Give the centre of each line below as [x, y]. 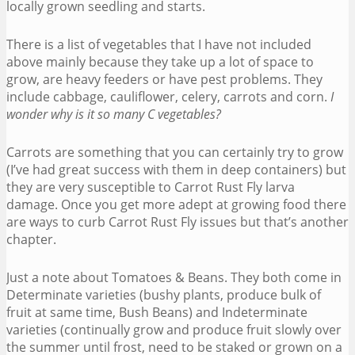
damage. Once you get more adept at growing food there [176, 204]
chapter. [31, 239]
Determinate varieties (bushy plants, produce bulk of [164, 294]
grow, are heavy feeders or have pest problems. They [164, 79]
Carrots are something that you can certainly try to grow [175, 152]
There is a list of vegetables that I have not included [159, 44]
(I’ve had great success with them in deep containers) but [176, 169]
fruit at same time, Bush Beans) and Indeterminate [157, 312]
